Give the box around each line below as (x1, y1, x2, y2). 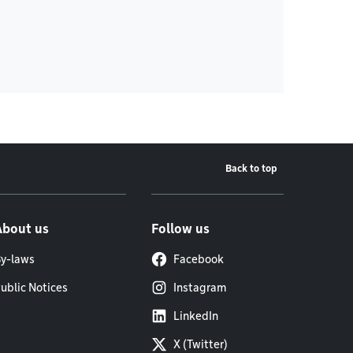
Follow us (151, 221, 210, 236)
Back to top (225, 162, 277, 174)
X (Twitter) (173, 338, 228, 351)
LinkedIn (173, 310, 218, 322)
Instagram (173, 281, 226, 294)
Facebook (173, 253, 224, 266)
